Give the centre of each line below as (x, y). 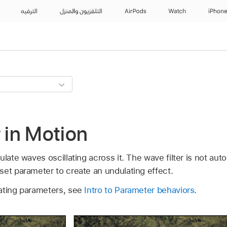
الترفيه (28, 11)
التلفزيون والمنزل (79, 11)
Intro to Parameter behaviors (139, 190)
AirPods (135, 11)
